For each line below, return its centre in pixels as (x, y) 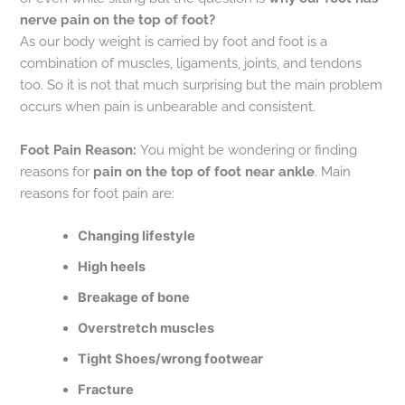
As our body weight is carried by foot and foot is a (174, 42)
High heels (112, 266)
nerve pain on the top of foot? (118, 20)
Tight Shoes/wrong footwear (171, 358)
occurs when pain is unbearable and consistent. (168, 107)
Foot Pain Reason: (80, 149)
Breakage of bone (134, 297)
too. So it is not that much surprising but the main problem (202, 85)
